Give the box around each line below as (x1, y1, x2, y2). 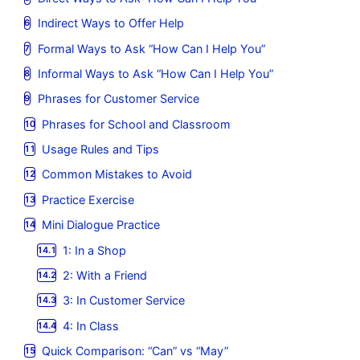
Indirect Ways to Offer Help (37, 16, 184, 31)
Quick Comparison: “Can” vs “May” (42, 344, 229, 358)
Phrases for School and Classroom (42, 117, 231, 131)
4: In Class (63, 318, 120, 333)
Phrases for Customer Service (37, 92, 199, 106)
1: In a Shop (63, 243, 127, 257)
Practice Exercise (42, 192, 135, 207)
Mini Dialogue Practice (42, 218, 161, 232)
